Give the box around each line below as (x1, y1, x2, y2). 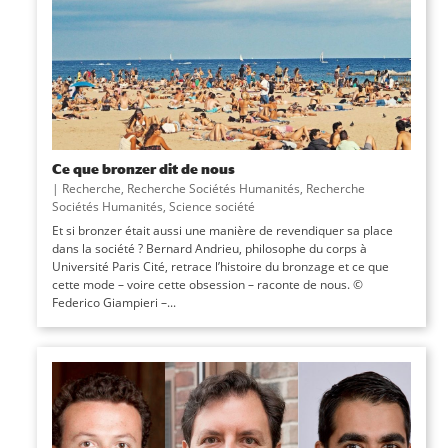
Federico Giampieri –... (51, 293, 176, 311)
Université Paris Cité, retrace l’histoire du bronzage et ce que (51, 257, 389, 275)
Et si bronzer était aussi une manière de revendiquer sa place (51, 221, 393, 239)
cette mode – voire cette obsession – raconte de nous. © (51, 275, 363, 293)
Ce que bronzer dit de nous (51, 159, 235, 177)
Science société (168, 197, 255, 215)
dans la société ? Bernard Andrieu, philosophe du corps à (51, 239, 367, 257)
